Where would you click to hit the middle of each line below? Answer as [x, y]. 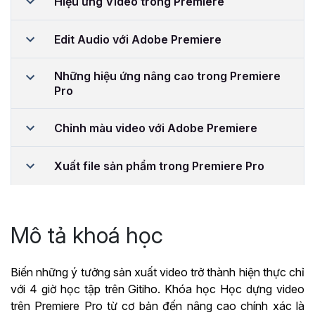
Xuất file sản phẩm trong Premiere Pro [159, 166]
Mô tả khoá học [87, 236]
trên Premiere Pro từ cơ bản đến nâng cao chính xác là [157, 306]
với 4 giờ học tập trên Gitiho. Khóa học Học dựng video [157, 289]
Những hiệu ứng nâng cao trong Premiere [167, 76]
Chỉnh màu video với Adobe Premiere [156, 128]
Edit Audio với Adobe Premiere [138, 39]
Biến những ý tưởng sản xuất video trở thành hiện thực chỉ [157, 272]
